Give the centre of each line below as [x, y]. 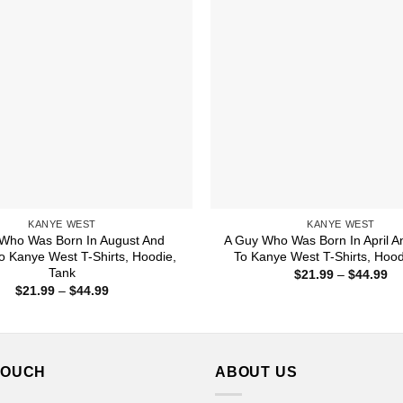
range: [126, 303]
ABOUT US [256, 372]
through [130, 328]
